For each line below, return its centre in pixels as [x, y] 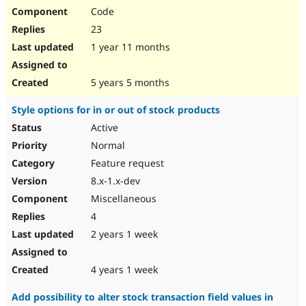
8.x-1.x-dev [114, 181]
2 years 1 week [123, 234]
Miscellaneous [122, 199]
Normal [107, 145]
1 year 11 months [129, 47]
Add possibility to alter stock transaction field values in [142, 297]
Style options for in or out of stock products [116, 110]
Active [103, 128]
